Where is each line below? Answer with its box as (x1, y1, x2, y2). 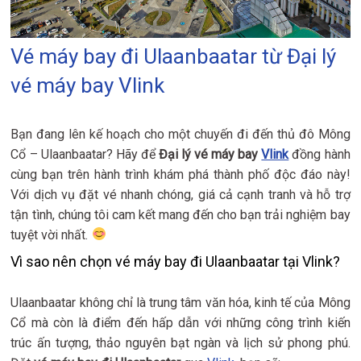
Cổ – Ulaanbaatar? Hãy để (10, 146, 159, 162)
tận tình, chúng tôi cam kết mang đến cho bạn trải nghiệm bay (10, 206, 351, 222)
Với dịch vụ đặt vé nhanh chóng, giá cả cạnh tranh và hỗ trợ (10, 186, 351, 202)
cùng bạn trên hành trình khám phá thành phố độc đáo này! (10, 166, 351, 182)
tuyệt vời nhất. (10, 226, 92, 243)
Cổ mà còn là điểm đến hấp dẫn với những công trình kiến (10, 314, 351, 330)
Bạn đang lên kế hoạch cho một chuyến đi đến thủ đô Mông (10, 126, 351, 142)
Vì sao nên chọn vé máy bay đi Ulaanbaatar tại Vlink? (10, 252, 341, 270)
